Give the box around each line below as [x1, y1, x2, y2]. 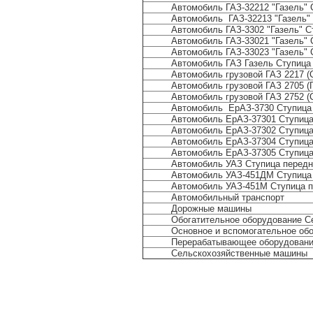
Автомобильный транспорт [171, 192, 284, 203]
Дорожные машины [171, 203, 252, 214]
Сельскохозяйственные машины [171, 248, 307, 259]
